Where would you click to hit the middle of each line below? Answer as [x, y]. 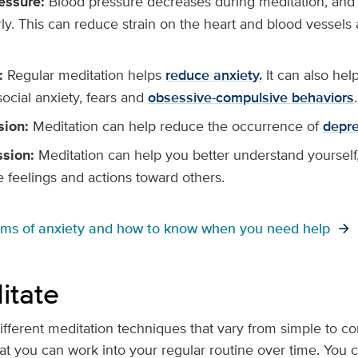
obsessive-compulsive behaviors [251, 98]
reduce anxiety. [214, 76]
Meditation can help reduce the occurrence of [178, 126]
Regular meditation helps [85, 75]
